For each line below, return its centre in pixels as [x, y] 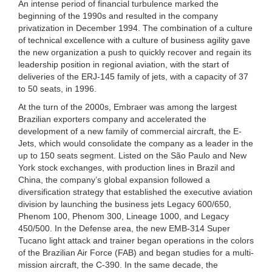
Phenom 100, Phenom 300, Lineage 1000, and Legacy [124, 216]
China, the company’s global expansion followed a [114, 179]
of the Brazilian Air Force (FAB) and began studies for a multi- [136, 252]
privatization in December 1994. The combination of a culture [135, 28]
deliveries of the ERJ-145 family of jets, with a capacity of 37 [133, 76]
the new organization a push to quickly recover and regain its [135, 52]
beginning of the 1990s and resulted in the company [118, 15]
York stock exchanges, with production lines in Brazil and [127, 167]
